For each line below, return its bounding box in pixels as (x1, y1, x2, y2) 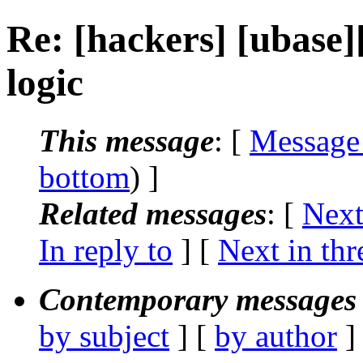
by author (215, 318, 337, 353)
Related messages (39, 195, 267, 231)
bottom (39, 159, 130, 194)
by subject (39, 318, 169, 353)
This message (39, 122, 214, 158)
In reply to (39, 232, 173, 267)
